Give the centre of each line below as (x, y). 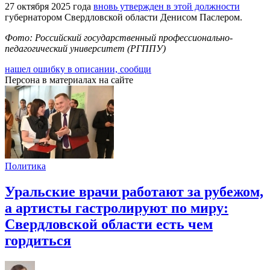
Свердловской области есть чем (109, 224)
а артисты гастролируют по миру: (117, 208)
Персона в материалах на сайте (69, 80)
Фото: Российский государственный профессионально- (119, 37)
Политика (25, 166)
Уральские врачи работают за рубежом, (134, 191)
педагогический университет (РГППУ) (85, 48)
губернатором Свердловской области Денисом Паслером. (124, 17)
